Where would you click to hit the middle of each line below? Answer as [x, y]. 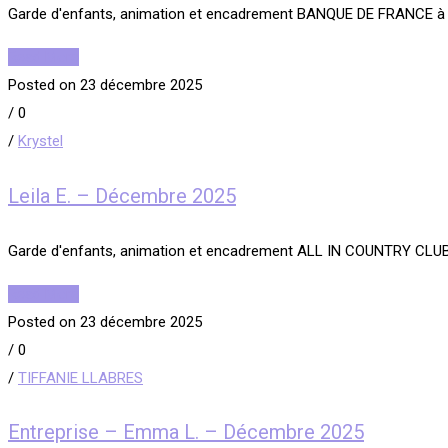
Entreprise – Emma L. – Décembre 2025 [186, 432]
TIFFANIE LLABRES [80, 377]
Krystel [40, 141]
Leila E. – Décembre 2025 [122, 196]
